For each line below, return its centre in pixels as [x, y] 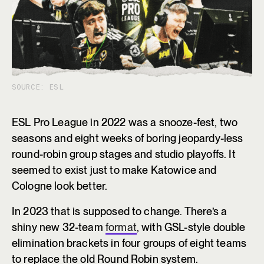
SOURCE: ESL [38, 88]
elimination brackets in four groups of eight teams [129, 243]
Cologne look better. [60, 186]
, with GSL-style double [191, 227]
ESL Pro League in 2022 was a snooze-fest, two [125, 123]
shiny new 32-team [59, 227]
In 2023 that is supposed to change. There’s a [120, 212]
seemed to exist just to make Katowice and [114, 170]
